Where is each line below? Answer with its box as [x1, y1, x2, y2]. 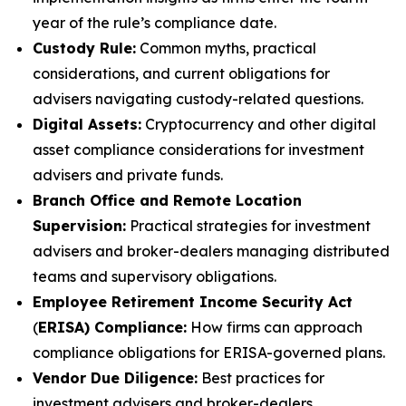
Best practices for [198, 369, 324, 387]
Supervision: [33, 217, 126, 235]
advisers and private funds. [33, 166, 223, 184]
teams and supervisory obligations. [33, 267, 276, 285]
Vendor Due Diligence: [33, 369, 198, 387]
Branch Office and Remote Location [33, 191, 302, 209]
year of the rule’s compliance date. [33, 14, 276, 32]
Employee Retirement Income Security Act [33, 293, 353, 311]
